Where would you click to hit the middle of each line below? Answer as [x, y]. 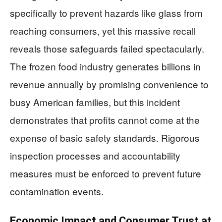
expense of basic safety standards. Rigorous [105, 137]
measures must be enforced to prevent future [106, 173]
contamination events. [57, 191]
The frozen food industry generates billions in [105, 66]
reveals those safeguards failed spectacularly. [107, 48]
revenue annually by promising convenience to [109, 84]
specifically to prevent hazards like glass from [106, 12]
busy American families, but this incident [95, 102]
